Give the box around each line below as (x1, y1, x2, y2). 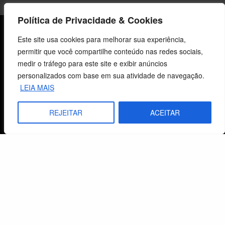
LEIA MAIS (20, 82, 54, 92)
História (8, 93, 35, 105)
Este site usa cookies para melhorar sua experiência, (18, 34, 186, 44)
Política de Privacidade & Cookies (18, 14, 163, 27)
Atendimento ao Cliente (8, 187, 108, 201)
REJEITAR (49, 107, 83, 118)
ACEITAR (150, 107, 180, 118)
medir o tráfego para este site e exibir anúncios (18, 58, 167, 68)
